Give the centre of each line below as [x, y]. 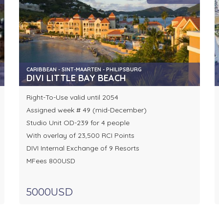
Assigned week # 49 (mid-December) [86, 110]
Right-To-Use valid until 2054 [72, 98]
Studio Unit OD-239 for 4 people [78, 123]
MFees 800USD [51, 161]
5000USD [49, 192]
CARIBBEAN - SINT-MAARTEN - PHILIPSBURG [84, 70]
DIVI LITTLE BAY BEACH [76, 78]
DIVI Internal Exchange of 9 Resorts [83, 148]
